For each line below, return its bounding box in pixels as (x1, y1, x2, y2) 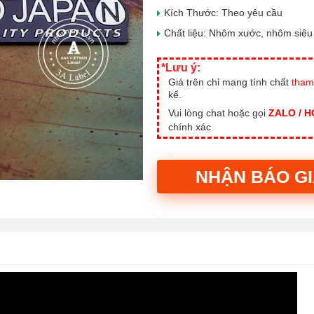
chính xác (168, 121, 211, 132)
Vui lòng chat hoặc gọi (168, 107, 268, 118)
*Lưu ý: (161, 62, 200, 74)
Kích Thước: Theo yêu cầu (164, 7, 282, 18)
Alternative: (157, 204, 207, 215)
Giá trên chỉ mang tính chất (168, 76, 292, 88)
